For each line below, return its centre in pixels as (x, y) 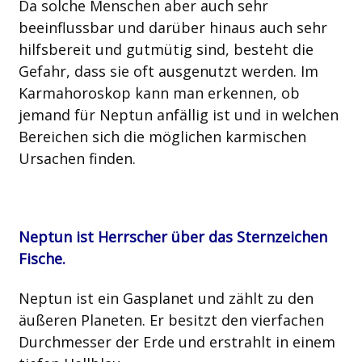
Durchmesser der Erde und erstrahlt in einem (177, 341)
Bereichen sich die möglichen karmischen (162, 136)
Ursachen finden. (77, 158)
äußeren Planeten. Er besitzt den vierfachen (171, 320)
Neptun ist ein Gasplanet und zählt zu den (166, 298)
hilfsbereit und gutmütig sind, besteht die (166, 49)
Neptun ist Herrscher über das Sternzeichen (173, 237)
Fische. (42, 259)
